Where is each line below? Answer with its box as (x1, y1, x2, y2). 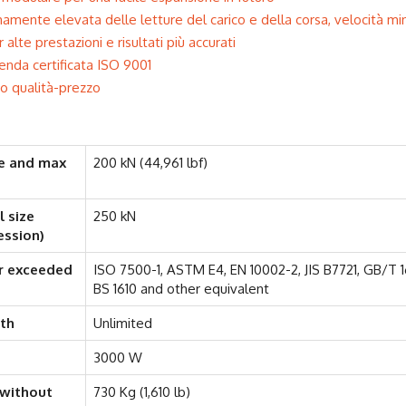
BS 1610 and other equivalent (93, 280, 269, 297)
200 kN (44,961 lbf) (93, 154, 208, 171)
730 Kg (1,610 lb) (93, 383, 190, 401)
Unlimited (93, 314, 152, 332)
